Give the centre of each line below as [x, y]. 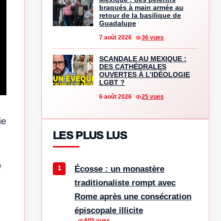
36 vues [153, 37]
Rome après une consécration [133, 196]
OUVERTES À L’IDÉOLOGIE [145, 74]
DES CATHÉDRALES [133, 66]
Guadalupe [118, 23]
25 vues [153, 96]
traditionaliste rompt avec [125, 183]
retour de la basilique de [140, 15]
